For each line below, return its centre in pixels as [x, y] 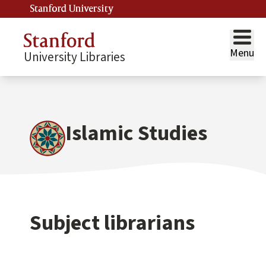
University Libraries [75, 57]
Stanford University [72, 9]
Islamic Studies [136, 133]
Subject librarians [112, 223]
